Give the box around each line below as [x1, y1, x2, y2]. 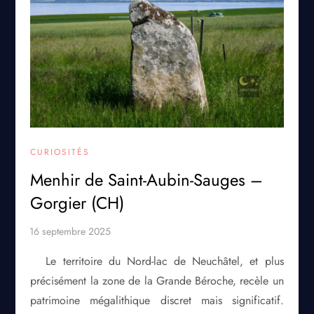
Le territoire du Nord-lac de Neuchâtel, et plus [46, 253, 284, 270]
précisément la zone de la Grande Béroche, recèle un [30, 273, 284, 289]
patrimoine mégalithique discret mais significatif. [30, 292, 284, 309]
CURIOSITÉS [30, 146, 90, 159]
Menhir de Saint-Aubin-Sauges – [30, 168, 264, 193]
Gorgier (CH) [30, 191, 125, 216]
